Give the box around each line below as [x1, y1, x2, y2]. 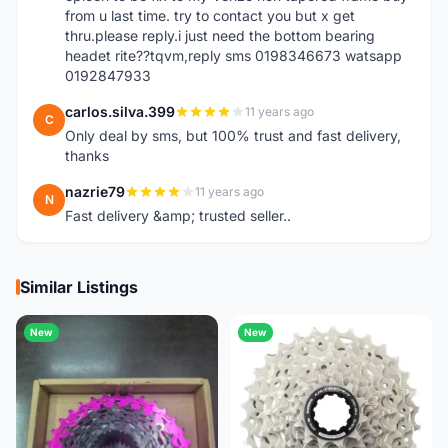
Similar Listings [20, 277, 138, 297]
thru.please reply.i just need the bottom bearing [65, 27, 375, 44]
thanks [65, 147, 109, 164]
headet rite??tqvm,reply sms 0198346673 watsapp [65, 47, 402, 64]
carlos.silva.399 [65, 103, 175, 120]
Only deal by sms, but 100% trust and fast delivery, [65, 127, 401, 144]
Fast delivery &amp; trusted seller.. [65, 207, 291, 224]
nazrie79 [65, 183, 125, 200]
